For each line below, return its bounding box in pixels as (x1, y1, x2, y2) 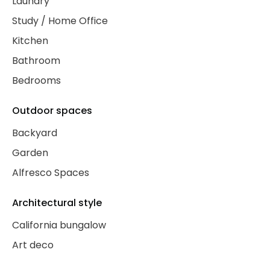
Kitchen (12, 34, 48, 48)
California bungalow (12, 218, 106, 232)
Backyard (12, 126, 57, 140)
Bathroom (12, 54, 60, 67)
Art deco (12, 238, 54, 252)
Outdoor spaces (12, 104, 92, 118)
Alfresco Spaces (12, 166, 89, 180)
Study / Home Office (12, 14, 108, 28)
